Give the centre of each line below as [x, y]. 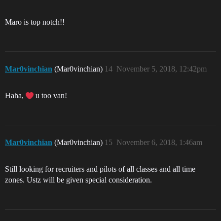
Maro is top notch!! [35, 22]
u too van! [50, 96]
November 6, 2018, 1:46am [159, 143]
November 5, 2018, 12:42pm [162, 69]
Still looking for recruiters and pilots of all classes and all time [100, 169]
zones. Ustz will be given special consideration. [78, 180]
